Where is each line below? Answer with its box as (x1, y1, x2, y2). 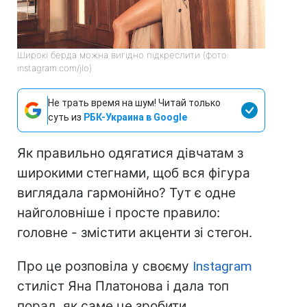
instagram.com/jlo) (17, 62, 92, 74)
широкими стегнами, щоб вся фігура (17, 165, 250, 182)
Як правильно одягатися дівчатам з (17, 145, 243, 162)
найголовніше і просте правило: (17, 205, 220, 221)
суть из (48, 112, 84, 123)
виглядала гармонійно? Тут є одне (17, 185, 236, 201)
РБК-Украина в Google (84, 112, 187, 123)
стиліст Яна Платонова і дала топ (17, 278, 229, 295)
